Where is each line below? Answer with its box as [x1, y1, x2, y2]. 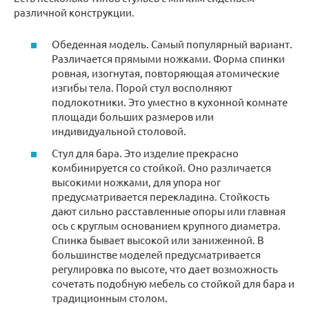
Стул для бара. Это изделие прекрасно [52, 146, 239, 159]
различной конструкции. [14, 5, 134, 19]
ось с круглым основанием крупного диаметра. [52, 218, 281, 232]
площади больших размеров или [52, 110, 214, 123]
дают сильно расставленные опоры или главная [52, 203, 286, 217]
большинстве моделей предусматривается [52, 247, 261, 261]
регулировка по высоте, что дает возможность [52, 261, 278, 275]
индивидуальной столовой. [52, 124, 186, 138]
